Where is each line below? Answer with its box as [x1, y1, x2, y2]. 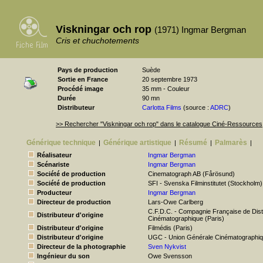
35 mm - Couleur [142, 85, 190, 92]
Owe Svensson [148, 252, 192, 259]
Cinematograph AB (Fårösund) [148, 170, 235, 177]
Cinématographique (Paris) [148, 215, 224, 222]
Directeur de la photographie [37, 243, 126, 250]
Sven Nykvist [148, 243, 186, 250]
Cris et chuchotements [56, 36, 139, 45]
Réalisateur [37, 151, 72, 159]
